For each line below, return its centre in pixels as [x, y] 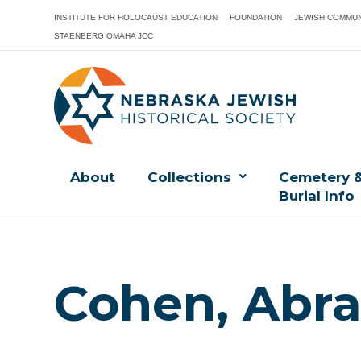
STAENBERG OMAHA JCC [104, 36]
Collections [190, 178]
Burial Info [317, 196]
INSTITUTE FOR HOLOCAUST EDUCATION [136, 17]
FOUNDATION [256, 17]
